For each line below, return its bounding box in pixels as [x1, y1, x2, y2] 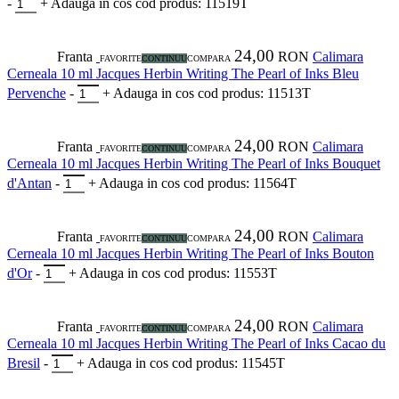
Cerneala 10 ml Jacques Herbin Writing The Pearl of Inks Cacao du [7, 336, 386, 352]
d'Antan [7, 175, 52, 191]
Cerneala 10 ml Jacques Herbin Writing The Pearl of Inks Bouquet [7, 156, 380, 172]
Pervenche [7, 85, 66, 102]
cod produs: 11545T [172, 355, 285, 371]
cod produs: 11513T [198, 85, 311, 102]
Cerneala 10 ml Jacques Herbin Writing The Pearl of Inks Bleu [7, 66, 359, 82]
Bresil [7, 355, 40, 371]
